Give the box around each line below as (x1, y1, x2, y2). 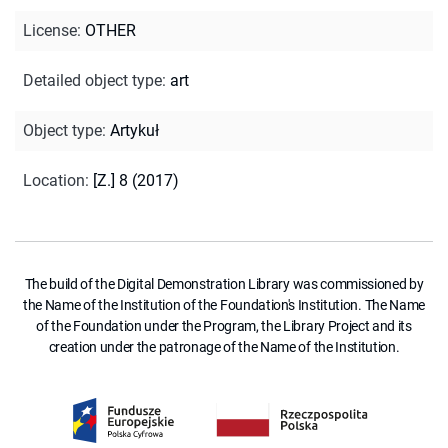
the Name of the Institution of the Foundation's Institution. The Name (23, 296, 425, 313)
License (23, 20, 77, 40)
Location (23, 170, 85, 190)
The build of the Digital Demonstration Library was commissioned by (24, 275, 424, 292)
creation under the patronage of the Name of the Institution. (48, 338, 400, 355)
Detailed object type (23, 70, 162, 90)
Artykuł (110, 120, 159, 140)
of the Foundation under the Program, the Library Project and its (36, 317, 412, 334)
